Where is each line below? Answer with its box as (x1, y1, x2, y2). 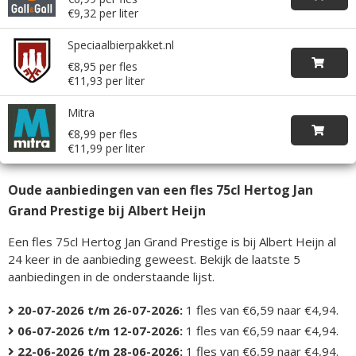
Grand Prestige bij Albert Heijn (8, 202, 206, 219)
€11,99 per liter (68, 141, 145, 156)
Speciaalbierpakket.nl (68, 37, 174, 52)
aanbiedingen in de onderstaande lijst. (8, 269, 215, 284)
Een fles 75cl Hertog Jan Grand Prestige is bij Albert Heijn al (8, 234, 336, 250)
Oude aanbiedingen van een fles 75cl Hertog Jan (8, 181, 313, 199)
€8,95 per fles (68, 59, 137, 74)
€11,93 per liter (68, 73, 145, 88)
